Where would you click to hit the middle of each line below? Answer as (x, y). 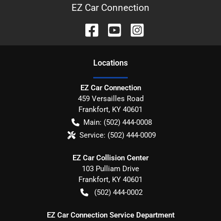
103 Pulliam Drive (110, 168)
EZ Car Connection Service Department (110, 215)
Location (109, 63)
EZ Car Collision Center (110, 158)
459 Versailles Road (110, 98)
